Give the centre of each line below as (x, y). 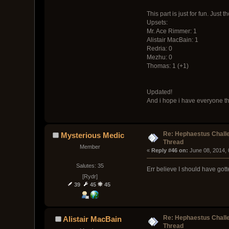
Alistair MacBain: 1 (172, 40)
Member (90, 146)
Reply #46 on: (169, 150)
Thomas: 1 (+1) (167, 66)
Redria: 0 (159, 48)
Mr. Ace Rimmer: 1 (171, 31)
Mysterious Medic (93, 135)
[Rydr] (90, 177)
